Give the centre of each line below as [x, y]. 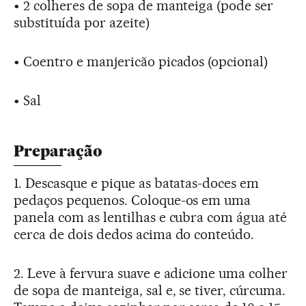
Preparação [58, 152]
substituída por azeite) [82, 23]
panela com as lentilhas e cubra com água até [151, 218]
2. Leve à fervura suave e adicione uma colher [151, 274]
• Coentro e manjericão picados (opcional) [141, 62]
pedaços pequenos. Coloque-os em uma [133, 200]
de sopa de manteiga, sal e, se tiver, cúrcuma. [150, 291]
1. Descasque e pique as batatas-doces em [137, 183]
